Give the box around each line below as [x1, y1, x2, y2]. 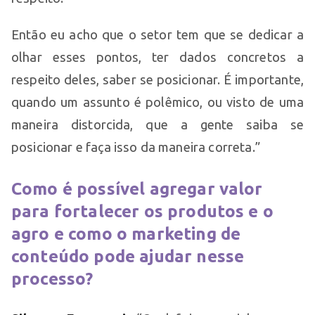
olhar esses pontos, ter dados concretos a [11, 49, 304, 64]
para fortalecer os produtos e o [11, 201, 274, 221]
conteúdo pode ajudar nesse [11, 246, 245, 266]
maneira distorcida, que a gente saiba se [11, 117, 304, 131]
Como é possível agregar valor [11, 179, 263, 198]
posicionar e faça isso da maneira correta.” [11, 139, 260, 154]
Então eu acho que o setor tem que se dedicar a [11, 27, 304, 41]
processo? [11, 269, 94, 288]
